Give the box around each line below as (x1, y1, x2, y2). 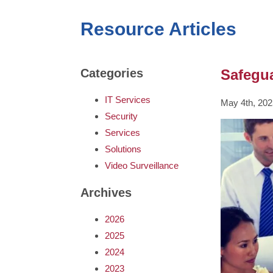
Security (105, 111, 138, 122)
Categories (80, 66, 143, 80)
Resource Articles (80, 19, 236, 40)
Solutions (105, 144, 141, 155)
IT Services (105, 94, 151, 105)
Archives (80, 186, 132, 200)
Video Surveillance (105, 160, 179, 171)
